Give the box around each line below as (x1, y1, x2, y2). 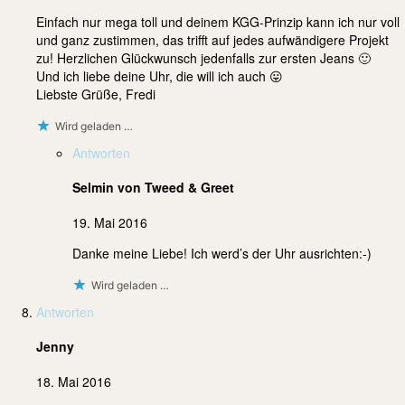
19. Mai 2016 (72, 212, 147, 231)
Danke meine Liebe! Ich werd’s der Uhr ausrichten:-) (72, 243, 372, 262)
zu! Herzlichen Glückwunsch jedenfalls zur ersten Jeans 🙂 (36, 48, 371, 67)
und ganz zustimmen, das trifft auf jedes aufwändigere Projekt (36, 30, 389, 49)
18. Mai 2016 (36, 372, 111, 391)
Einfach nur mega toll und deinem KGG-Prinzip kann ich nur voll (36, 12, 400, 31)
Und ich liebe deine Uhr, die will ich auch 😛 (36, 66, 283, 85)
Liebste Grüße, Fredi (36, 84, 155, 103)
